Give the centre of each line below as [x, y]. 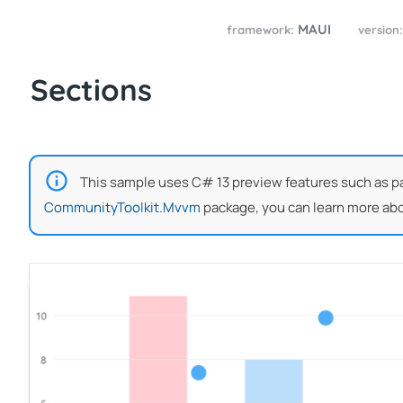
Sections [91, 90]
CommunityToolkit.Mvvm [122, 207]
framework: [261, 30]
